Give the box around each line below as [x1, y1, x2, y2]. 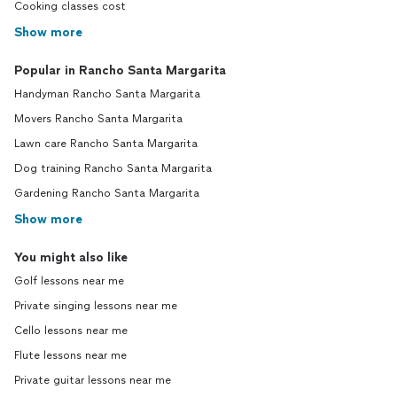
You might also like [14, 250, 128, 265]
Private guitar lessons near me [14, 374, 171, 386]
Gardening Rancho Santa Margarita [14, 187, 199, 199]
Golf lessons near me [14, 275, 124, 287]
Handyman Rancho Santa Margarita [14, 88, 200, 100]
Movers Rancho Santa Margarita [14, 113, 183, 125]
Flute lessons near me [14, 349, 127, 362]
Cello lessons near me [14, 324, 128, 337]
